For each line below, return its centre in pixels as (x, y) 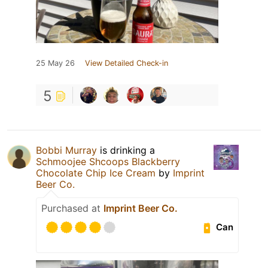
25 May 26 (55, 63)
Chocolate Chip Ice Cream (96, 173)
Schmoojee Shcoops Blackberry (108, 161)
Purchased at (72, 208)
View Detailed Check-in (127, 63)
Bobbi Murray (66, 150)
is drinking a (126, 150)
